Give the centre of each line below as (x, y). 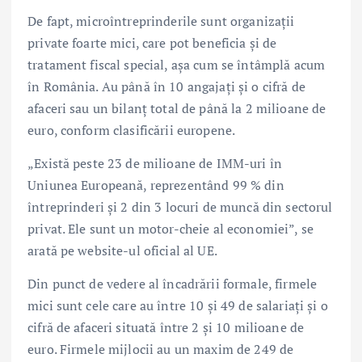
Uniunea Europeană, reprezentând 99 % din (156, 185)
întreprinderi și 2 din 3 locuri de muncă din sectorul (180, 207)
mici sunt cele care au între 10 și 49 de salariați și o (178, 306)
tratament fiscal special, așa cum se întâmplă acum (177, 65)
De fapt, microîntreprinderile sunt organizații (161, 21)
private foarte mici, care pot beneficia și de (152, 43)
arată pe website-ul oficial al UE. (122, 251)
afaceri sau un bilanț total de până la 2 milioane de (177, 108)
